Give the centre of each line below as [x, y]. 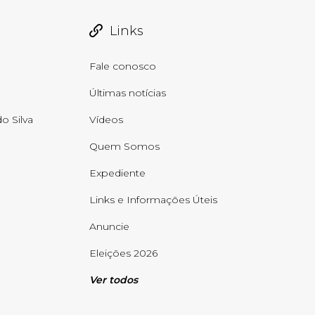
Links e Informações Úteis [154, 200]
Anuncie [110, 226]
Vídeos [107, 120]
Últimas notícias [128, 93]
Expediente [118, 173]
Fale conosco [123, 66]
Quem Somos [125, 146]
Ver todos [114, 280]
